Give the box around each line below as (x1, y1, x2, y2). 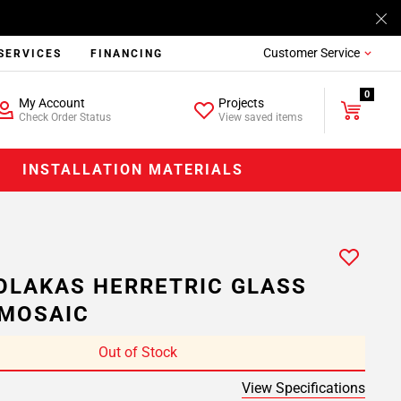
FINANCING (90, 47, 164, 60)
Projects (218, 96, 265, 110)
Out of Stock (98, 344, 177, 361)
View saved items (218, 111, 303, 124)
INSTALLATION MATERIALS (22, 161, 244, 178)
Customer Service (262, 46, 360, 60)
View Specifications (242, 380, 365, 397)
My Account (18, 96, 85, 110)
